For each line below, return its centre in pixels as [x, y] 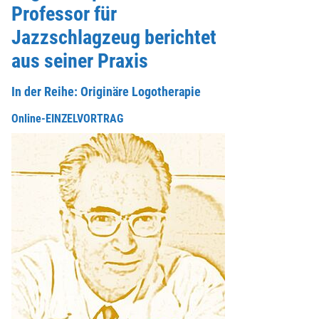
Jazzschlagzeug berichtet [114, 38]
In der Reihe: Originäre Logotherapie [106, 92]
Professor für [64, 14]
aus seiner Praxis [80, 61]
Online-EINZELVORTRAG [67, 119]
